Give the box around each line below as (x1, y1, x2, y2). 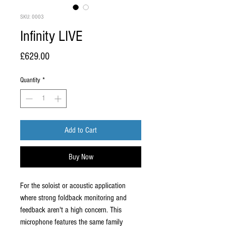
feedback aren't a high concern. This (20, 205, 122, 215)
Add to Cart (65, 126, 97, 135)
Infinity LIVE (20, 28, 83, 45)
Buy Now (68, 152, 93, 162)
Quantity (20, 76, 40, 85)
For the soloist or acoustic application (20, 181, 126, 191)
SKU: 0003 (20, 14, 44, 21)
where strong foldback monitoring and (20, 193, 127, 203)
